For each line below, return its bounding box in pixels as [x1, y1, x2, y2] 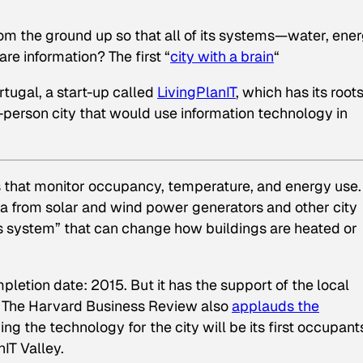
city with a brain [170, 47, 274, 66]
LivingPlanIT [157, 83, 236, 102]
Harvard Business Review [28, 296, 198, 315]
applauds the [232, 296, 319, 315]
